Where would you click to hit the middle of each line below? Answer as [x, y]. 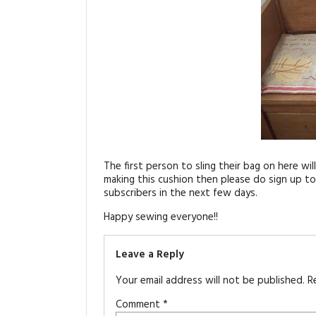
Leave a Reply [150, 254]
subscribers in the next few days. [181, 193]
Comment [139, 304]
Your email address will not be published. [210, 280]
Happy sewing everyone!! [161, 217]
